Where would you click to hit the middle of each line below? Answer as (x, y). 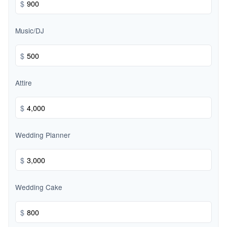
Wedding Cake (39, 187)
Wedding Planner (43, 135)
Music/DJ (30, 31)
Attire (24, 83)
